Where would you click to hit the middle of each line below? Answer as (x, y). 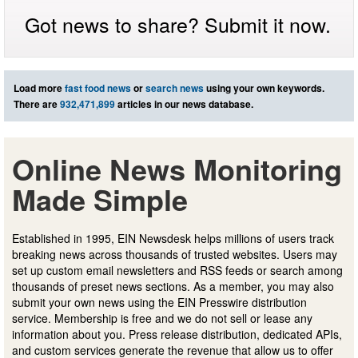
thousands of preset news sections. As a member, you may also (173, 286)
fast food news (98, 88)
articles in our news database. (184, 103)
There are (37, 103)
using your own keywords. (264, 88)
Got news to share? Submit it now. (178, 24)
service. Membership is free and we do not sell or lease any (162, 318)
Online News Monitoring (177, 168)
